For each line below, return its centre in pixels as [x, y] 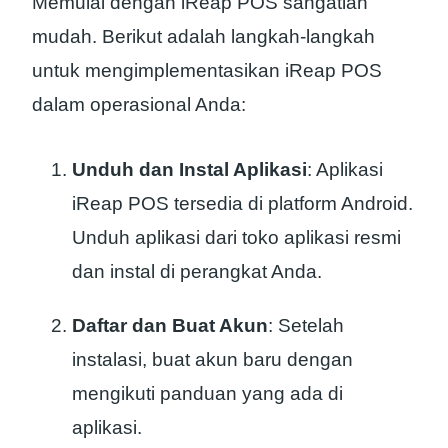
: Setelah [306, 326]
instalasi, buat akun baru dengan [212, 360]
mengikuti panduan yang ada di [207, 394]
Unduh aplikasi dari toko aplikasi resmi [236, 238]
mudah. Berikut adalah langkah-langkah [203, 37]
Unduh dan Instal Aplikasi [189, 170]
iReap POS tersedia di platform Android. [242, 204]
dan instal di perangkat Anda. [197, 272]
